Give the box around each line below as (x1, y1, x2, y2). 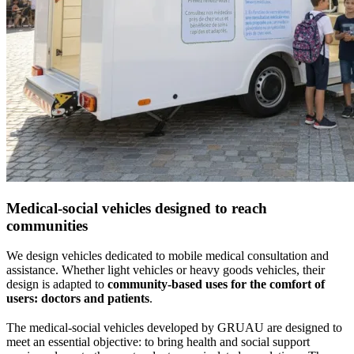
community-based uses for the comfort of (107, 277, 325, 292)
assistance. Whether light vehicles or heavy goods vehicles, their (6, 263, 325, 277)
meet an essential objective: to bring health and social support (6, 334, 310, 348)
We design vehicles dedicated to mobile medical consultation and (6, 249, 329, 263)
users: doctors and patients (6, 292, 149, 306)
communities (6, 217, 88, 234)
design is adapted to (6, 277, 107, 292)
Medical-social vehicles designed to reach (6, 199, 267, 217)
